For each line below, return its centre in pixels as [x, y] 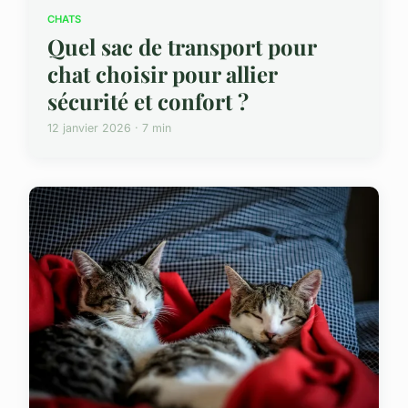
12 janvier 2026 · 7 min [109, 128]
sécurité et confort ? [148, 102]
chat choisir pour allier [162, 74]
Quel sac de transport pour [182, 47]
